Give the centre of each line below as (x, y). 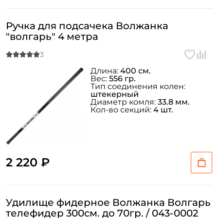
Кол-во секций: (122, 110)
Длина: (105, 71)
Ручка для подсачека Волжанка (87, 26)
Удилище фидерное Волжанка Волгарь (108, 202)
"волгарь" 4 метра (52, 36)
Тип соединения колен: (138, 86)
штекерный (115, 94)
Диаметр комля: (124, 102)
